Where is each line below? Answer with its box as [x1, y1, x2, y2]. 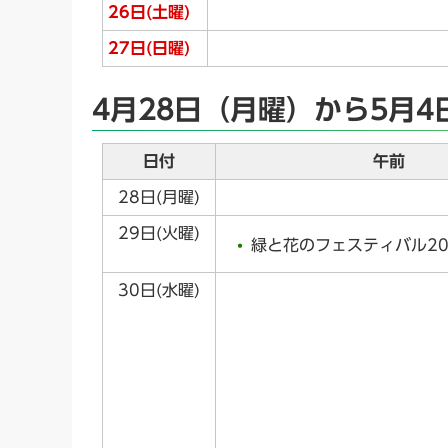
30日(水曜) [118, 282, 200, 299]
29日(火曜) [118, 225, 200, 242]
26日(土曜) [108, 4, 190, 21]
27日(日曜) [108, 40, 190, 57]
